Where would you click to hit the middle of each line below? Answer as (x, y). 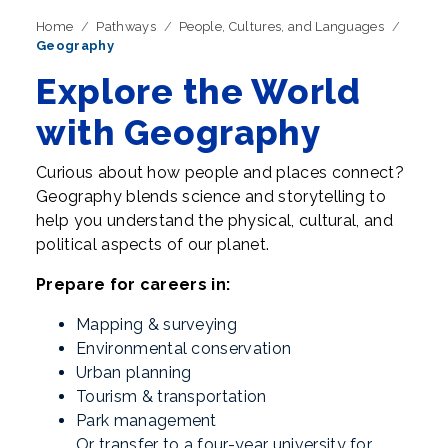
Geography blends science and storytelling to (211, 196)
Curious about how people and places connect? (220, 172)
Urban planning (134, 372)
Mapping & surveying (157, 324)
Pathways (126, 26)
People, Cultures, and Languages (282, 26)
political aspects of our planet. (153, 244)
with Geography (178, 132)
